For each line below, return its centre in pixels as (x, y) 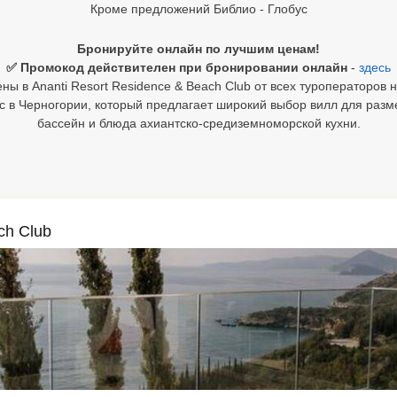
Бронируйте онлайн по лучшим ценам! (198, 49)
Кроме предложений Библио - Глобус (198, 9)
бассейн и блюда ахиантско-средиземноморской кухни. (198, 123)
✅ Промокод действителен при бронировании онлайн (179, 67)
